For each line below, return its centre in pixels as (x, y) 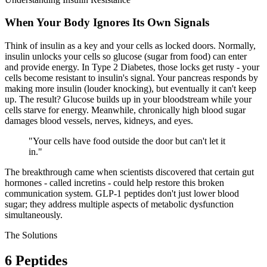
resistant (71, 78)
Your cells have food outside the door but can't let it (129, 141)
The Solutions (31, 235)
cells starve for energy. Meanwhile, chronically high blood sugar (125, 110)
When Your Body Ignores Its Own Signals (107, 23)
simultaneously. (34, 215)
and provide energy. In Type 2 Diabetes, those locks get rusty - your (132, 67)
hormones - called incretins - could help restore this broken (114, 183)
